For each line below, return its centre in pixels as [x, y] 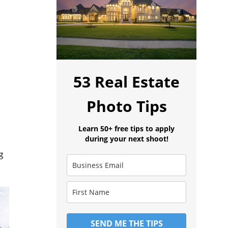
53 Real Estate [126, 81]
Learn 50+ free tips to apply [126, 128]
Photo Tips [126, 106]
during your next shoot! [126, 138]
